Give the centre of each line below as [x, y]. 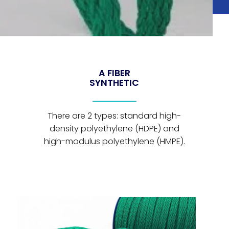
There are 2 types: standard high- [114, 116]
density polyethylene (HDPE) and [114, 129]
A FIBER [114, 73]
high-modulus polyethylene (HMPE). [114, 142]
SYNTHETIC [114, 83]
